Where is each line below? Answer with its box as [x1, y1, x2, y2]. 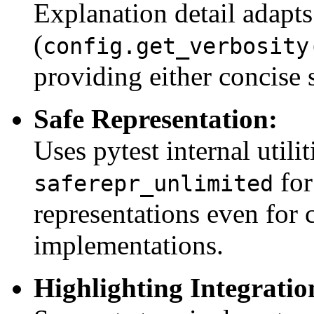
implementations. [34, 230, 224, 261]
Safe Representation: [34, 104, 278, 135]
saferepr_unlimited [34, 171, 273, 197]
